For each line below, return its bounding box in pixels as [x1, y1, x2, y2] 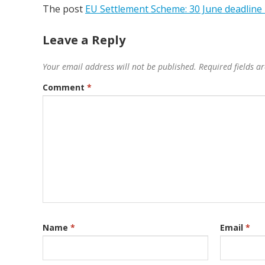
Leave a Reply [43, 32, 125, 49]
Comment [43, 82, 87, 93]
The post [43, 2, 85, 16]
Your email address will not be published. [43, 61, 196, 73]
